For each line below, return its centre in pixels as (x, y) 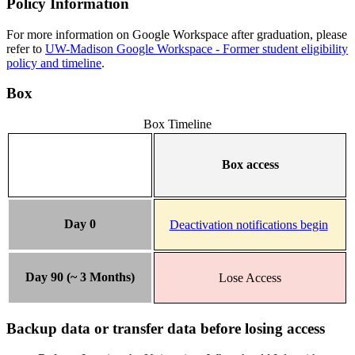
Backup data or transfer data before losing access (166, 328)
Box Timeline (177, 124)
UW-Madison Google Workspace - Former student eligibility (197, 48)
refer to (26, 48)
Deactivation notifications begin (248, 224)
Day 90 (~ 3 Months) (80, 277)
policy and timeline (54, 63)
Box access (250, 165)
